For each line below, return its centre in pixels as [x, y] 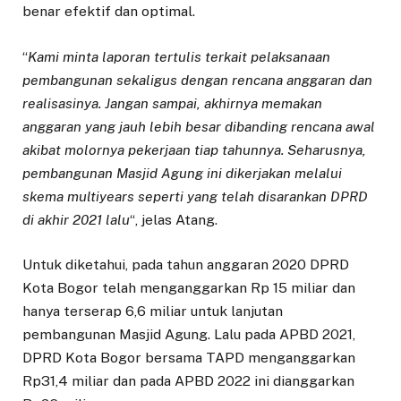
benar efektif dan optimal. [109, 12]
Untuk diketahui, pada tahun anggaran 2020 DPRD [186, 264]
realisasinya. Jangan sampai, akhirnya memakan [172, 103]
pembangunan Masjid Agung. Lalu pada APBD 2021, [189, 334]
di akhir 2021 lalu [76, 219]
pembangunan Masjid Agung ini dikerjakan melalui [182, 173]
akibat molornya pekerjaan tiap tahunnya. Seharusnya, [194, 149]
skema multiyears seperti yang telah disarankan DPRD [195, 196]
